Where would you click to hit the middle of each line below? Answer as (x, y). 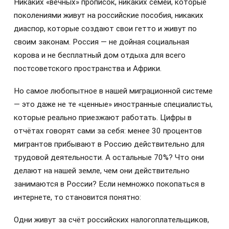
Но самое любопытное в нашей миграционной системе (113, 91)
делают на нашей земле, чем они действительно (102, 171)
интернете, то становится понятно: (77, 198)
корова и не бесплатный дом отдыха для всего (100, 55)
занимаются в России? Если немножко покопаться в (109, 184)
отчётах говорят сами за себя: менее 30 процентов (108, 131)
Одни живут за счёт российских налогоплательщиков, (111, 220)
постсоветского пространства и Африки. (88, 68)
